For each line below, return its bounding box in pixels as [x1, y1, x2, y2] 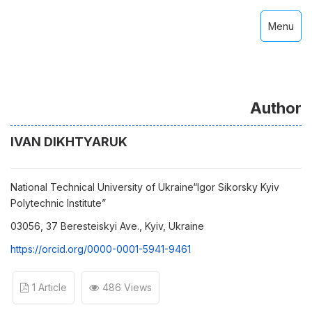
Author [250, 99, 302, 117]
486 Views [102, 281, 152, 293]
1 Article [32, 281, 67, 293]
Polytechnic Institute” [10, 197, 106, 209]
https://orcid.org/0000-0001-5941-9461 [10, 243, 191, 255]
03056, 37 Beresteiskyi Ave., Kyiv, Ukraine [10, 220, 204, 232]
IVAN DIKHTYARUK [10, 134, 127, 149]
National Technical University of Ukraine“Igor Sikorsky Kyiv [10, 181, 279, 193]
